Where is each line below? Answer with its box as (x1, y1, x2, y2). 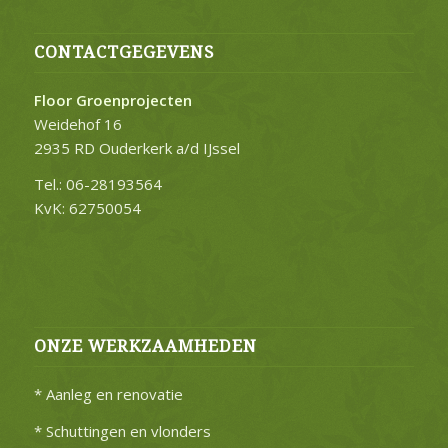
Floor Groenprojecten (33, 89, 192, 110)
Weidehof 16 (33, 113, 122, 134)
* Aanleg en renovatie (33, 384, 183, 405)
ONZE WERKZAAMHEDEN (33, 337, 257, 357)
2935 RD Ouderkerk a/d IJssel (33, 137, 240, 158)
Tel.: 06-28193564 (33, 174, 162, 195)
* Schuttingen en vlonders (33, 420, 211, 441)
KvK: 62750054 (33, 198, 141, 219)
